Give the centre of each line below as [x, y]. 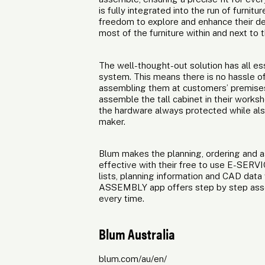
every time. [121, 199]
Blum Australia [137, 234]
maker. [112, 121]
